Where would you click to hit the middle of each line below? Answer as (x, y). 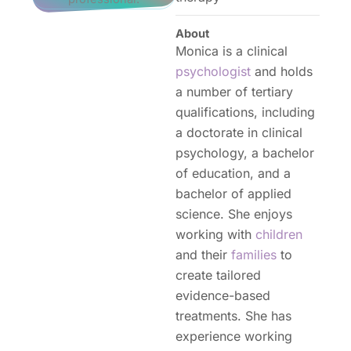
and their (203, 255)
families (254, 255)
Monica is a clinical (232, 51)
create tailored (218, 275)
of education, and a (233, 173)
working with (215, 234)
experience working (234, 336)
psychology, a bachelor (245, 153)
